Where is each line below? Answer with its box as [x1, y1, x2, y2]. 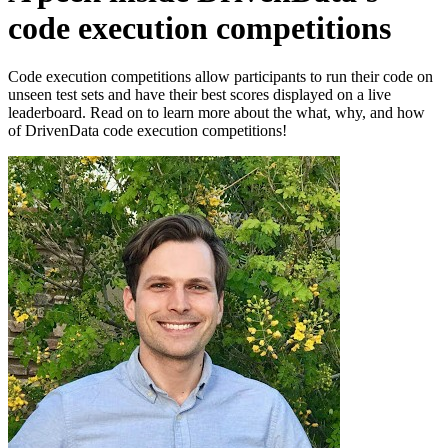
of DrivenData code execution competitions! [8, 122, 287, 140]
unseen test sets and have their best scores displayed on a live [8, 86, 391, 104]
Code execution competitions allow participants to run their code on [8, 68, 433, 86]
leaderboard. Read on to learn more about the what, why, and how [8, 104, 425, 122]
